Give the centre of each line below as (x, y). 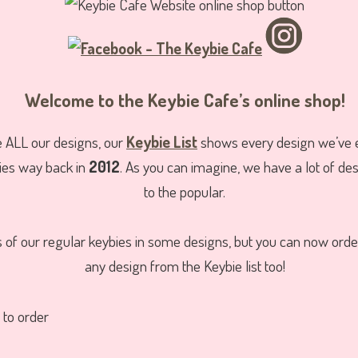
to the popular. (185, 191)
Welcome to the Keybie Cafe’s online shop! (185, 100)
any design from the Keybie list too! (185, 266)
